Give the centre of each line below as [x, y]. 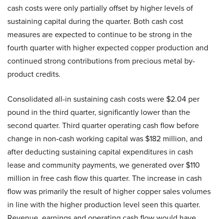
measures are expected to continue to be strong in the [100, 34]
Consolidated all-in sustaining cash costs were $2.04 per [103, 99]
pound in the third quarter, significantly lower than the [99, 112]
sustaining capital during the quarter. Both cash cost [95, 21]
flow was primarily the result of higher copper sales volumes [109, 191]
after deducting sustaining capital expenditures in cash [100, 152]
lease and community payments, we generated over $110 [104, 165]
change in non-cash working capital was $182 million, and [105, 139]
